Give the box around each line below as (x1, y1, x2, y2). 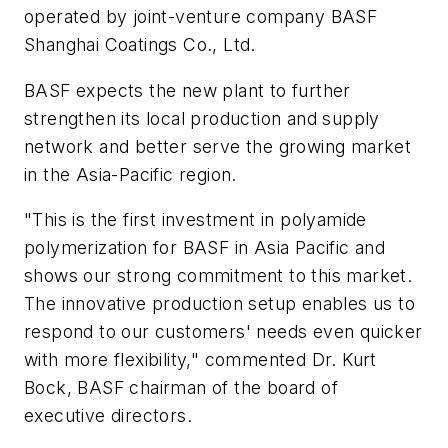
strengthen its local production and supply (24, 107, 380, 129)
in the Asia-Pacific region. (24, 163, 237, 185)
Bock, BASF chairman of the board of (24, 377, 338, 399)
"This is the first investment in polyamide (24, 209, 367, 231)
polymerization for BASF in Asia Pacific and (24, 237, 386, 259)
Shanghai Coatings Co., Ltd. (24, 34, 256, 56)
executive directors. (24, 405, 192, 427)
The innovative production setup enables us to (24, 293, 415, 315)
